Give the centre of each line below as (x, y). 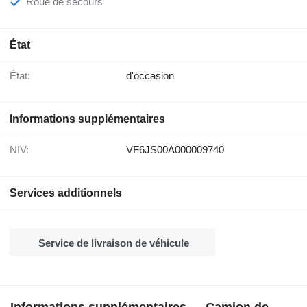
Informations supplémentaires (87, 119)
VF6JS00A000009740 (175, 150)
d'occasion (150, 76)
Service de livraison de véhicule (114, 243)
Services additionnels (66, 193)
